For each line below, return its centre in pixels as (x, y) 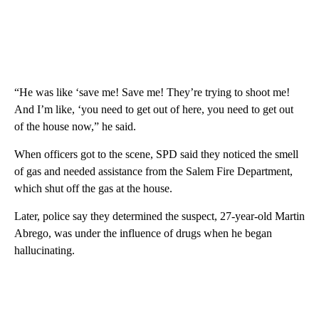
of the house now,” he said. (75, 126)
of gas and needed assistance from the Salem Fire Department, (153, 171)
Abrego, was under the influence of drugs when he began (143, 233)
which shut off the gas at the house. (93, 188)
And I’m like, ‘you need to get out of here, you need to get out (154, 109)
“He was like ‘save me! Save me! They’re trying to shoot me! (152, 92)
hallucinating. (45, 250)
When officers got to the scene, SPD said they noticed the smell (156, 154)
